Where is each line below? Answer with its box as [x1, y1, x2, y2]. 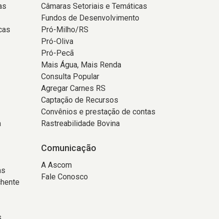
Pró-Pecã [41, 48, 74, 58]
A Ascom [41, 160, 72, 170]
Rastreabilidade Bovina [41, 119, 120, 128]
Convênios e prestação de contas [41, 107, 155, 116]
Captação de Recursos [41, 95, 118, 105]
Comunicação [41, 143, 96, 153]
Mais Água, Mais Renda [41, 60, 121, 69]
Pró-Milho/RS [41, 25, 88, 34]
